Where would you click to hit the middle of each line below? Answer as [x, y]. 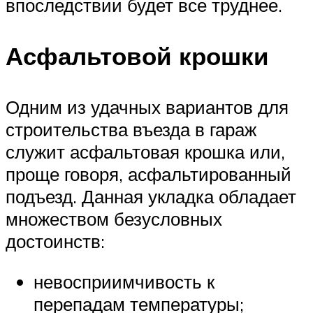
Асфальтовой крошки [137, 56]
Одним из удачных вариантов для [147, 107]
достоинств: [55, 241]
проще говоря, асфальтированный [148, 174]
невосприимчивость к [124, 281]
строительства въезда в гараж [131, 130]
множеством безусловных [114, 219]
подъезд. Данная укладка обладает [151, 197]
